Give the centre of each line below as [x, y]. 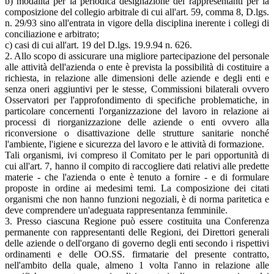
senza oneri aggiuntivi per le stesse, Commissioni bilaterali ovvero [137, 89]
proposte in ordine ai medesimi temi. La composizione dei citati [137, 188]
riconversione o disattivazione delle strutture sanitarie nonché [137, 133]
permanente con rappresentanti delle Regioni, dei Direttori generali [137, 232]
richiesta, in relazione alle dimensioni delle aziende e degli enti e [137, 78]
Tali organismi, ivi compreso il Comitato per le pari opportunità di [137, 155]
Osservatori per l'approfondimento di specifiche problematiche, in [137, 100]
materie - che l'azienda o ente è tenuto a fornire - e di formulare [137, 177]
